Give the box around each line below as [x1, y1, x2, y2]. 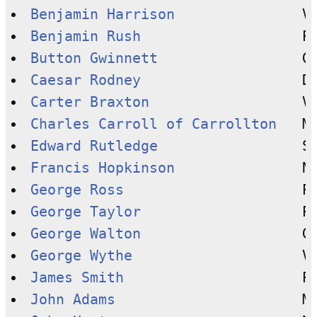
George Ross [30, 181, 124, 198]
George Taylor [30, 203, 141, 220]
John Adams [30, 291, 115, 308]
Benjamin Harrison [30, 6, 175, 23]
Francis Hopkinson [30, 159, 175, 176]
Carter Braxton [30, 93, 149, 110]
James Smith [30, 269, 124, 286]
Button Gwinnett [30, 50, 158, 67]
